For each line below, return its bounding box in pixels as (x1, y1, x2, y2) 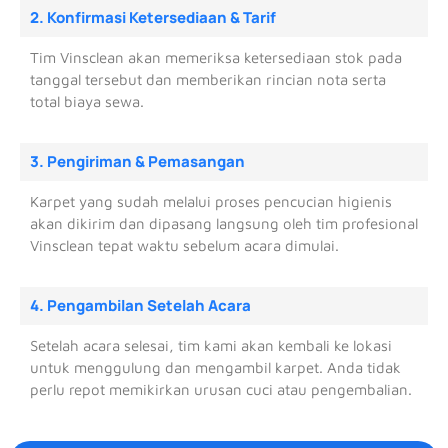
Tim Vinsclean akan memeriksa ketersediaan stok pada (30, 48, 402, 66)
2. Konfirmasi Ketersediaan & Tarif (30, 6, 276, 28)
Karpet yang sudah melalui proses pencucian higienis (30, 192, 392, 210)
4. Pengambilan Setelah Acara (30, 294, 251, 316)
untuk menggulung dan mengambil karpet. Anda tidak (30, 358, 401, 376)
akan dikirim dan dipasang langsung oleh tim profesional (30, 214, 418, 232)
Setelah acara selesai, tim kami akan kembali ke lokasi (30, 336, 392, 354)
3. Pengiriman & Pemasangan (30, 150, 245, 172)
